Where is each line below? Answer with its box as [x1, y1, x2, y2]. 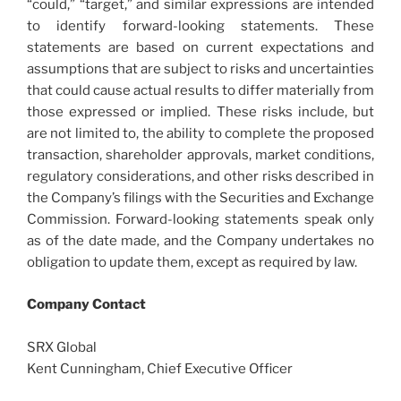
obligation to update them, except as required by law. [27, 254, 357, 271]
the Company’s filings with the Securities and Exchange [27, 190, 374, 207]
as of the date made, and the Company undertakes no [27, 233, 374, 250]
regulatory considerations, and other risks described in [27, 168, 374, 185]
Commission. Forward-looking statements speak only [27, 211, 374, 228]
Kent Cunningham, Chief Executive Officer [27, 360, 293, 377]
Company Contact [27, 295, 146, 312]
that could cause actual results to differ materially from [27, 82, 374, 99]
